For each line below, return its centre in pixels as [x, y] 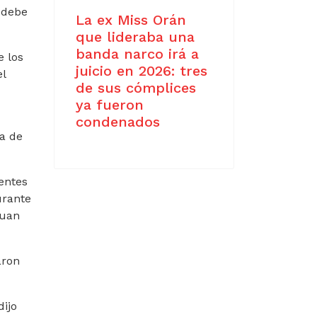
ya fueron [110, 105]
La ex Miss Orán [131, 20]
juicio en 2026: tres [142, 71]
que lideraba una [135, 37]
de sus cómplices [136, 88]
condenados [118, 122]
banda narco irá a [137, 54]
